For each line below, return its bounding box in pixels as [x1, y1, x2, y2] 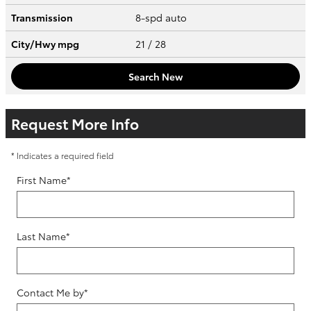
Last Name [17, 229, 66, 244]
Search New [128, 69, 183, 83]
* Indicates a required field [11, 149, 114, 162]
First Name [17, 173, 67, 187]
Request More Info [11, 113, 139, 134]
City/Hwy [11, 37, 58, 51]
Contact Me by [17, 285, 84, 300]
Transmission [11, 10, 73, 25]
